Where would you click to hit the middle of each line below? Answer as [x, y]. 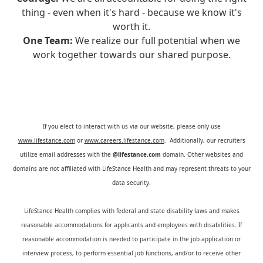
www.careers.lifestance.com [124, 140]
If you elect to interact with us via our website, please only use [131, 126]
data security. [131, 183]
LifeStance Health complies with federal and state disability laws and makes [131, 211]
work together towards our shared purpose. [131, 55]
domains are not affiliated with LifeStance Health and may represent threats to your [131, 168]
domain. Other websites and [203, 154]
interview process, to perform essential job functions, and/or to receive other [131, 253]
